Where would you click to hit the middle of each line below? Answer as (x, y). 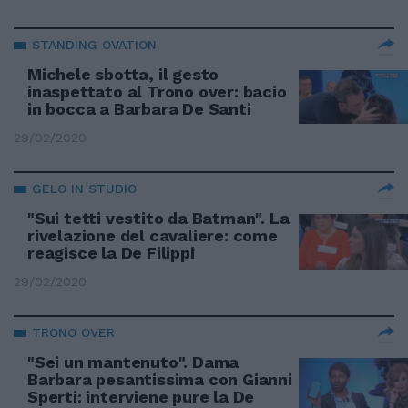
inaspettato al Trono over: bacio (157, 92)
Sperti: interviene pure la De (141, 397)
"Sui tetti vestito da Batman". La (158, 218)
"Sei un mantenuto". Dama (133, 362)
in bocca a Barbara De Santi (139, 109)
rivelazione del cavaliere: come (153, 235)
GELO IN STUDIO (84, 189)
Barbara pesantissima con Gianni (160, 379)
